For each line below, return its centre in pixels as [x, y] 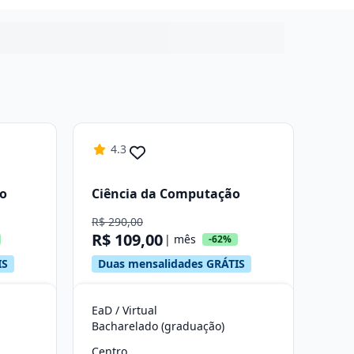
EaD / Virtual [124, 310]
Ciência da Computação [166, 193]
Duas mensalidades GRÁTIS [171, 264]
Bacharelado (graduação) [158, 326]
